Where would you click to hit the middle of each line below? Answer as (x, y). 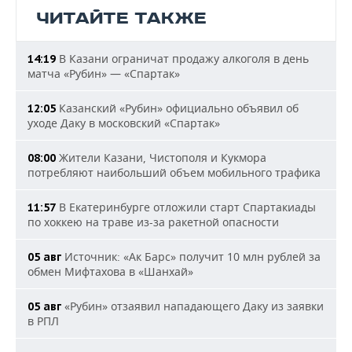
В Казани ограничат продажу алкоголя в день (182, 59)
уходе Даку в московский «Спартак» (124, 123)
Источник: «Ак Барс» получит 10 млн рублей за (191, 257)
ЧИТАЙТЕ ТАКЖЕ (121, 18)
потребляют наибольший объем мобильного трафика (174, 172)
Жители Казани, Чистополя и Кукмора (161, 158)
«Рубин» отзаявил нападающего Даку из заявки (192, 306)
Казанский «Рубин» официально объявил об (177, 108)
